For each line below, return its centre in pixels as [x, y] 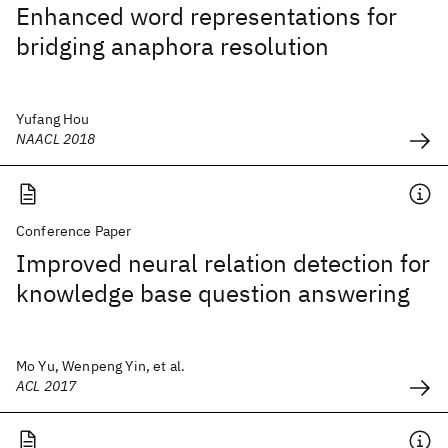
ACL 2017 [46, 386]
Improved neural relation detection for [223, 263]
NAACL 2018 [56, 139]
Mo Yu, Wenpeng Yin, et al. [101, 366]
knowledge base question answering [213, 293]
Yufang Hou [53, 119]
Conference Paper [74, 231]
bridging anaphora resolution [172, 46]
